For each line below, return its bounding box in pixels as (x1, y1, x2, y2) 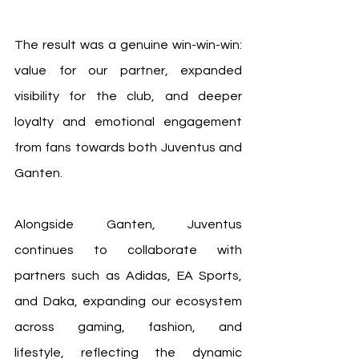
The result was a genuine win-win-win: (14, 38, 242, 52)
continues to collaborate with (14, 244, 242, 257)
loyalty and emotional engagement (14, 115, 242, 129)
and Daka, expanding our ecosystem (14, 295, 242, 309)
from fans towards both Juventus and (14, 141, 242, 155)
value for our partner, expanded (14, 64, 242, 78)
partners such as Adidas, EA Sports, (14, 269, 242, 283)
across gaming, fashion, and (14, 321, 242, 334)
